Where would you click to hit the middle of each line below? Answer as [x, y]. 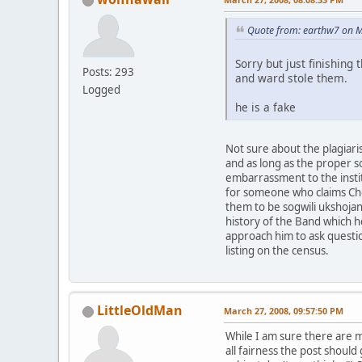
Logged [101, 90]
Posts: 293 [108, 72]
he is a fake [265, 107]
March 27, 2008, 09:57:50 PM [284, 310]
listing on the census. [277, 250]
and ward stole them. [291, 78]
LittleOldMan [140, 310]
